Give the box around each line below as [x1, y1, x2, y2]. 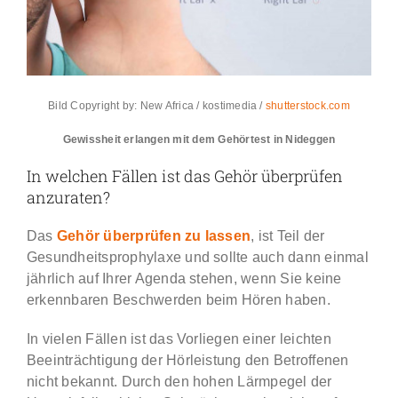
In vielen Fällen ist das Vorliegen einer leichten [26, 331, 331, 347]
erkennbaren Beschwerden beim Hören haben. [26, 292, 330, 308]
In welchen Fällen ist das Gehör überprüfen [26, 165, 343, 187]
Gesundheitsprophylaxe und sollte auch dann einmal [26, 250, 369, 266]
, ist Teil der [251, 228, 325, 244]
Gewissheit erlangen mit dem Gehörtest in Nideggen [62, 133, 336, 147]
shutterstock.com [265, 99, 350, 113]
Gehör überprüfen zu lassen [56, 228, 251, 244]
